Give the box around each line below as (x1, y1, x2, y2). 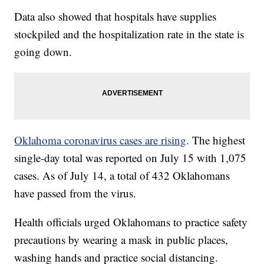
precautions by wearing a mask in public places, (14, 232, 229, 247)
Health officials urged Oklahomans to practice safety (14, 214, 248, 229)
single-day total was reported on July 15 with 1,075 (14, 150, 247, 165)
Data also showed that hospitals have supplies (14, 8, 217, 24)
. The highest (186, 132, 246, 147)
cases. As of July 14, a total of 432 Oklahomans (14, 167, 230, 183)
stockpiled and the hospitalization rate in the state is (14, 26, 245, 41)
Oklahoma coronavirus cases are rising (14, 132, 187, 147)
